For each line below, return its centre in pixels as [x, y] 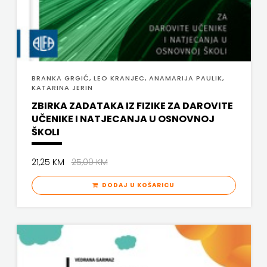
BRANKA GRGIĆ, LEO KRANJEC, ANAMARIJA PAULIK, [128, 78]
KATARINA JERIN [62, 87]
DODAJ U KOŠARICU [136, 185]
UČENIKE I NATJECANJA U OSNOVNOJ [123, 119]
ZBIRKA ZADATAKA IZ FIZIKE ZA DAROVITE [132, 105]
